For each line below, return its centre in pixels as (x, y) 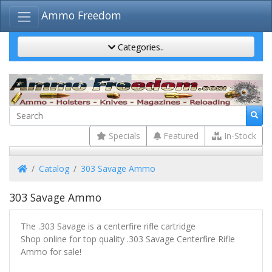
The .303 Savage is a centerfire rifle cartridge (108, 226)
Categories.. (140, 47)
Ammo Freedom (82, 15)
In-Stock (239, 136)
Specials (123, 136)
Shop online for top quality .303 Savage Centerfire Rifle (127, 239)
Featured (179, 136)
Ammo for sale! (51, 252)
